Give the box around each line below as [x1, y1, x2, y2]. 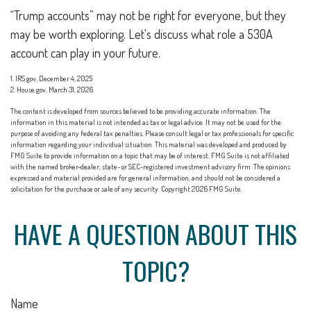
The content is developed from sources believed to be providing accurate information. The [10, 106, 271, 116]
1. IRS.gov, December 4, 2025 [10, 73, 92, 83]
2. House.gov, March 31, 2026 [10, 84, 93, 94]
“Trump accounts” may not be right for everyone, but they [10, 7, 286, 23]
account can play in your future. [10, 44, 160, 60]
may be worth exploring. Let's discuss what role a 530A [10, 26, 273, 42]
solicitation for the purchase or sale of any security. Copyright [10, 183, 192, 194]
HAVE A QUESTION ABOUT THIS [14, 215, 297, 252]
